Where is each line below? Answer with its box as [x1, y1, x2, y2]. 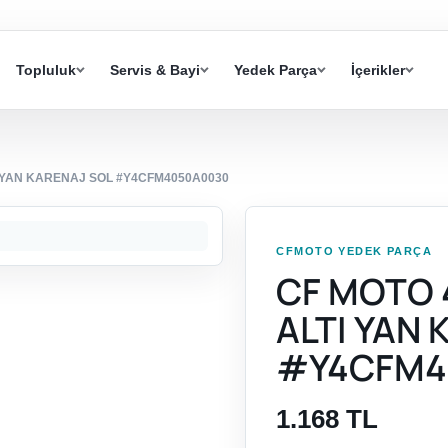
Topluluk [16, 62, 76, 79]
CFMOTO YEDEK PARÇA [276, 245, 433, 258]
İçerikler [351, 62, 405, 79]
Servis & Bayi [110, 62, 200, 79]
